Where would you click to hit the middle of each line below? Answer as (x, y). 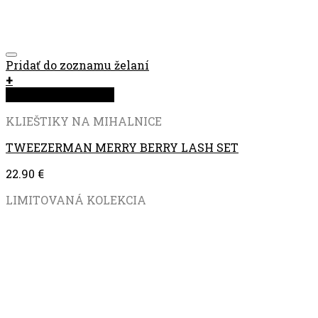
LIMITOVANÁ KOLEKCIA (76, 200)
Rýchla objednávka (60, 95)
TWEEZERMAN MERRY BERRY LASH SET (122, 147)
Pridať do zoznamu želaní (77, 65)
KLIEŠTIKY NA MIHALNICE (84, 121)
